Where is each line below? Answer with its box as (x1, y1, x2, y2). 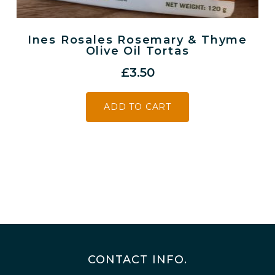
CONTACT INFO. (87, 252, 188, 266)
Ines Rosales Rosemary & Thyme (27, 33, 248, 47)
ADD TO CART (103, 101, 172, 112)
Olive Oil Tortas (85, 44, 190, 58)
